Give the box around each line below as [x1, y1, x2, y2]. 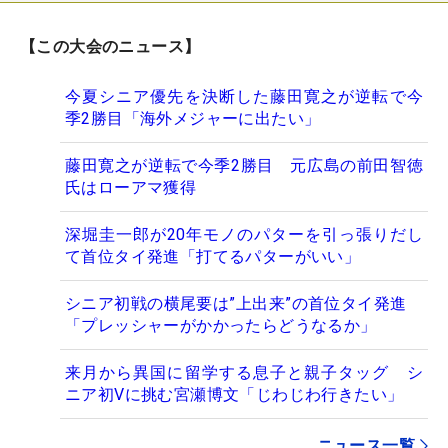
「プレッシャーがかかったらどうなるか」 [65, 315, 377, 335]
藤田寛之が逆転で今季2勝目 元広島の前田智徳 [65, 155, 423, 175]
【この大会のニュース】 [20, 36, 201, 56]
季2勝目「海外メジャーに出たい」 [65, 108, 321, 128]
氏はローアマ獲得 [65, 177, 197, 197]
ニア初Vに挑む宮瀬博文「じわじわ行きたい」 [65, 384, 404, 404]
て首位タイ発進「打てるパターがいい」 [65, 246, 361, 266]
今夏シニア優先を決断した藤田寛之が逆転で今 [65, 86, 423, 106]
